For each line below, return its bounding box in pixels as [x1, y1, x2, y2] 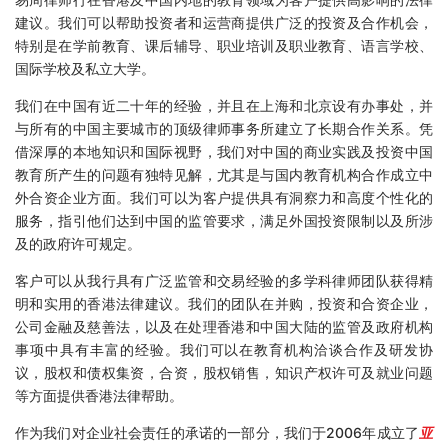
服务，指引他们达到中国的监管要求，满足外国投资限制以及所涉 [15, 212, 433, 230]
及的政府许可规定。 [15, 235, 141, 253]
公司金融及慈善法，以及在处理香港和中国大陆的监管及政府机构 [15, 318, 433, 336]
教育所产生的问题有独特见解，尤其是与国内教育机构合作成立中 [15, 166, 433, 184]
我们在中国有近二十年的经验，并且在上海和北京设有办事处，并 [15, 97, 433, 115]
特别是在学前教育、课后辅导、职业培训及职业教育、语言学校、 [15, 37, 433, 55]
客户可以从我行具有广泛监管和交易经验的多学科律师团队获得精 [15, 272, 433, 290]
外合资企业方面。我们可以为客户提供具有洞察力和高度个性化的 [15, 189, 433, 207]
